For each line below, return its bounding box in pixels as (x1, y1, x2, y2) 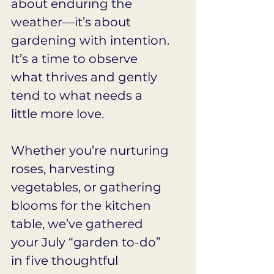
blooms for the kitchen (11, 198, 154, 213)
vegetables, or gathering (11, 179, 165, 194)
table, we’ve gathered (11, 216, 146, 231)
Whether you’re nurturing (11, 143, 172, 158)
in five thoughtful (11, 253, 121, 268)
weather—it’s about (11, 14, 134, 29)
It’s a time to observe (11, 51, 141, 66)
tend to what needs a (11, 87, 146, 103)
